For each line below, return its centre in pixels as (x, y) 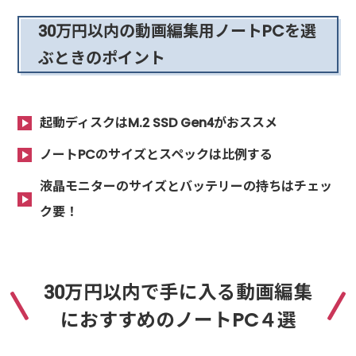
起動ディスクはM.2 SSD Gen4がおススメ (159, 123)
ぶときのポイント (102, 58)
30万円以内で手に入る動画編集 (178, 292)
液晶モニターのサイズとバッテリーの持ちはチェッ (186, 187)
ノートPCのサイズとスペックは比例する (157, 155)
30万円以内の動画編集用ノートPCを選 (178, 31)
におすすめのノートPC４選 (178, 319)
